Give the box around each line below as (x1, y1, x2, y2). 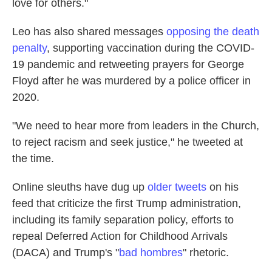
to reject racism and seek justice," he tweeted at (12, 136, 243, 148)
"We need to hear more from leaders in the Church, (12, 120, 259, 132)
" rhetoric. (183, 246, 229, 259)
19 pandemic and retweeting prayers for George (12, 58, 244, 70)
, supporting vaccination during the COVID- (47, 42, 254, 54)
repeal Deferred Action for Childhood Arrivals (12, 230, 228, 242)
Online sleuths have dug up (12, 181, 148, 193)
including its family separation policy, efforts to (12, 214, 234, 226)
